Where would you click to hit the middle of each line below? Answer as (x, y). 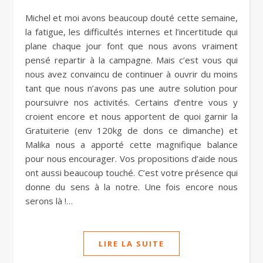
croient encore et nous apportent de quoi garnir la (131, 116)
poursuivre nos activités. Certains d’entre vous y (131, 102)
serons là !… (49, 201)
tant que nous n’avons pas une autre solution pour (131, 88)
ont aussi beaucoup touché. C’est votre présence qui (131, 173)
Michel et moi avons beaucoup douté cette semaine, (29, 18)
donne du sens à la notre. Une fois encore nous (131, 187)
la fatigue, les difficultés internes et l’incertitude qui (131, 32)
